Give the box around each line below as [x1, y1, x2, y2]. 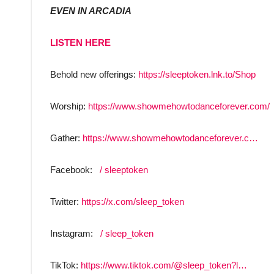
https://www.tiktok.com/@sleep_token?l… [81, 260, 247, 271]
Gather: [50, 133, 83, 144]
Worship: [50, 101, 88, 112]
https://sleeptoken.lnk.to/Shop [138, 69, 256, 80]
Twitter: [50, 196, 81, 207]
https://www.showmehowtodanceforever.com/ [88, 101, 270, 112]
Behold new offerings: [50, 69, 138, 80]
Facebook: [50, 165, 95, 176]
